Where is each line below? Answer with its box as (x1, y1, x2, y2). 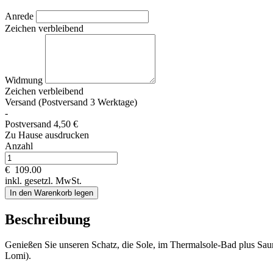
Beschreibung (5, 211, 90, 227)
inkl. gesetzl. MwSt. (5, 175, 82, 186)
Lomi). (5, 250, 31, 261)
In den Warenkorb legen (10, 188, 93, 197)
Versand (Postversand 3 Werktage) (5, 96, 137, 107)
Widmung (5, 74, 45, 85)
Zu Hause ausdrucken (5, 129, 89, 140)
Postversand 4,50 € (5, 118, 78, 129)
